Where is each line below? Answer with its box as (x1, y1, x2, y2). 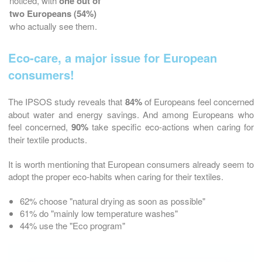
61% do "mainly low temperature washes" (20, 207, 178, 220)
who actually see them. (9, 20, 97, 33)
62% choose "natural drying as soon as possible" (20, 195, 205, 208)
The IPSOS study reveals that (8, 95, 125, 108)
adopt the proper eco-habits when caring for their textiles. (8, 170, 223, 183)
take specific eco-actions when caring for (88, 120, 254, 133)
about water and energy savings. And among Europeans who (8, 108, 254, 121)
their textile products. (8, 133, 87, 146)
